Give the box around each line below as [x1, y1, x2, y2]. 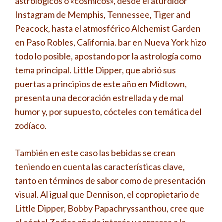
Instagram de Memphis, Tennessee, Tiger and [15, 9, 190, 20]
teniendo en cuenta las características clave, [15, 161, 185, 172]
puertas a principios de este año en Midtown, [15, 78, 187, 89]
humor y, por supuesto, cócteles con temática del [15, 106, 202, 117]
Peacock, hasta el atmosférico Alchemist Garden [15, 23, 201, 34]
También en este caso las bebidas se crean [15, 147, 175, 158]
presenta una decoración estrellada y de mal [15, 92, 183, 103]
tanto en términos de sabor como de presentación [15, 175, 206, 186]
